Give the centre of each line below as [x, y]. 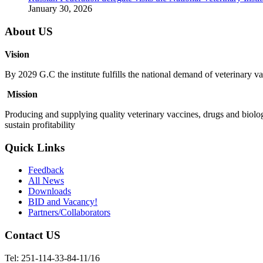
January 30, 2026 [60, 9]
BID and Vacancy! [63, 202]
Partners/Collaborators [69, 213]
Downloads [50, 191]
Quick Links [35, 147]
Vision [17, 54]
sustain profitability [40, 124]
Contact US [33, 235]
